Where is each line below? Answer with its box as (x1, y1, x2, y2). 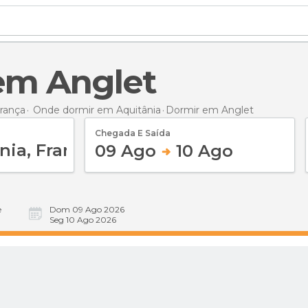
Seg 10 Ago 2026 (49, 214, 116, 225)
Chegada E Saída (95, 127, 170, 138)
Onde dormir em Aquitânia (33, 103, 161, 116)
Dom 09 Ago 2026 (49, 204, 124, 214)
